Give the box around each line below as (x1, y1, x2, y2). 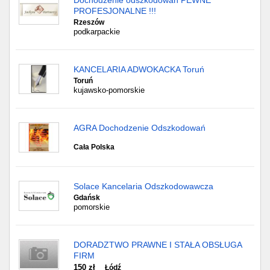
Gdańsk (74, 193, 100, 202)
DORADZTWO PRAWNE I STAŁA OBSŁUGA (74, 240, 242, 250)
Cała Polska (74, 143, 115, 151)
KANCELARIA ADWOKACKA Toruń (74, 64, 204, 74)
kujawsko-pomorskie (74, 86, 145, 95)
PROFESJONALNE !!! (74, 6, 156, 16)
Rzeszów (74, 18, 104, 27)
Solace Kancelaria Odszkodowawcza (74, 181, 213, 191)
